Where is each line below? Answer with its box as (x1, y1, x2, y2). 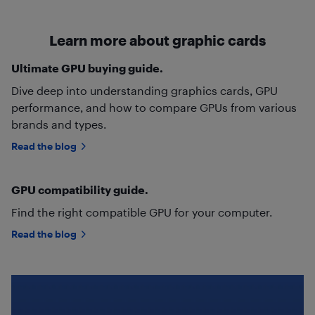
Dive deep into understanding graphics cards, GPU (11, 83, 278, 97)
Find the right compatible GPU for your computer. (11, 205, 272, 219)
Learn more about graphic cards (49, 31, 266, 49)
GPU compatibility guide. (11, 182, 148, 196)
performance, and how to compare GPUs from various (11, 100, 297, 114)
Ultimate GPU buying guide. (11, 60, 163, 75)
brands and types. (11, 117, 106, 131)
